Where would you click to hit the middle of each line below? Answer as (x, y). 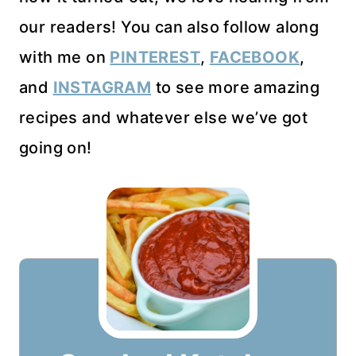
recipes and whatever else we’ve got (163, 118)
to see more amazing (236, 88)
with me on (65, 58)
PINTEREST (155, 58)
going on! (56, 148)
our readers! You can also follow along (169, 27)
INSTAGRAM (102, 88)
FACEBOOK (255, 58)
